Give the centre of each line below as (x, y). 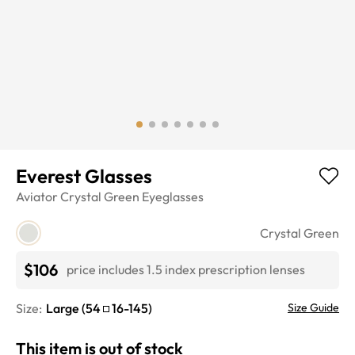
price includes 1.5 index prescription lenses (186, 270)
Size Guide (313, 307)
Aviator (37, 196)
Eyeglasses (173, 196)
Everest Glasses (84, 176)
